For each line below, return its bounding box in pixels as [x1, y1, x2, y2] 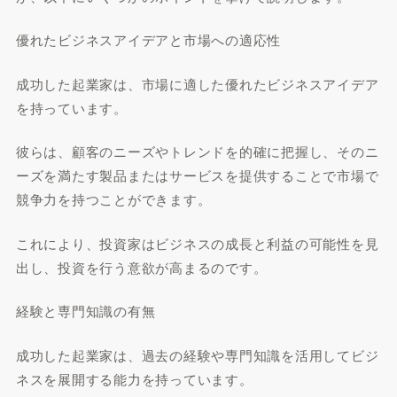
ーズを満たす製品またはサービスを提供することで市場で [15, 166, 379, 184]
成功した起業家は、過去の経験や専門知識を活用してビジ [15, 345, 379, 364]
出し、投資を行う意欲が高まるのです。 [15, 257, 268, 276]
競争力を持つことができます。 [15, 190, 212, 208]
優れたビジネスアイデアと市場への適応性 [15, 30, 282, 49]
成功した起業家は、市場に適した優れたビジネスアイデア [15, 74, 379, 93]
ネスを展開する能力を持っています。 [15, 369, 253, 388]
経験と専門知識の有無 [15, 301, 156, 320]
